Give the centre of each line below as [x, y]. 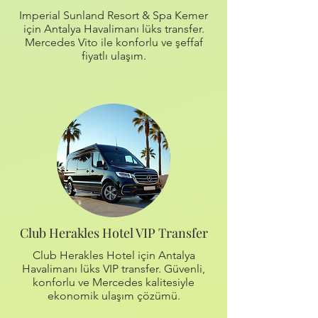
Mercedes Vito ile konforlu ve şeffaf [114, 42]
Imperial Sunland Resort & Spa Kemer [114, 15]
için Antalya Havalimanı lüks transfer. [114, 29]
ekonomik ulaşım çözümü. [114, 296]
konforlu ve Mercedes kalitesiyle [114, 282]
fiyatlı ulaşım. [114, 56]
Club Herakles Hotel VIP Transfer [114, 233]
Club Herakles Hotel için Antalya [114, 255]
